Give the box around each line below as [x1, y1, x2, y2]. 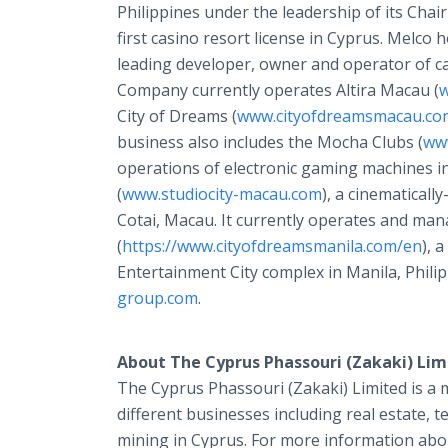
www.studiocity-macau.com [122, 183, 322, 205]
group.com [117, 287, 198, 309]
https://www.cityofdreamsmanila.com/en [122, 235, 422, 257]
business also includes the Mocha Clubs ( [117, 131, 423, 153]
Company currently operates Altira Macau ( [117, 79, 439, 101]
